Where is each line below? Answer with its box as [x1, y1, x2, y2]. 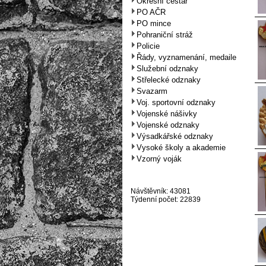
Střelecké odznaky [136, 75, 201, 84]
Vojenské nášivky [136, 109, 197, 118]
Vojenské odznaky [136, 121, 199, 129]
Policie [136, 42, 160, 50]
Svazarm [136, 87, 167, 96]
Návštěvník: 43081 [130, 187, 191, 195]
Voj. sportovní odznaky [136, 98, 216, 107]
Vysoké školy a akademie [136, 143, 226, 152]
